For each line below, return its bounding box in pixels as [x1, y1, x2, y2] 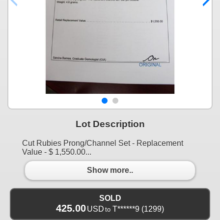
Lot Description [75, 118, 145, 129]
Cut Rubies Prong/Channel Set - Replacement [22, 138, 183, 147]
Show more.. [87, 166, 133, 175]
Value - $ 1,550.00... [22, 147, 91, 156]
